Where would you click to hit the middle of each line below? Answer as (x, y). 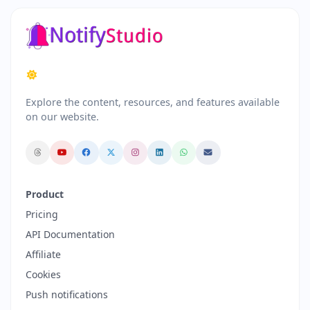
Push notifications (67, 294)
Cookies (43, 274)
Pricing (42, 214)
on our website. (62, 116)
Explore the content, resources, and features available (153, 102)
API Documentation (70, 234)
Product (45, 194)
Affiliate (43, 254)
